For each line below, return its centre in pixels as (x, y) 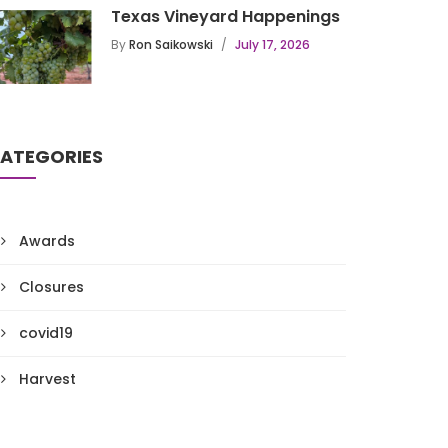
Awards (47, 241)
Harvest (47, 379)
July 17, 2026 (272, 44)
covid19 (46, 333)
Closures (51, 287)
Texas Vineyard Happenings (225, 16)
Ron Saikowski (171, 44)
